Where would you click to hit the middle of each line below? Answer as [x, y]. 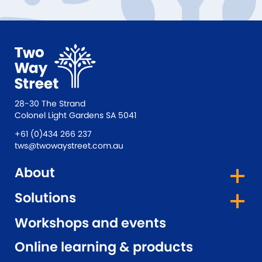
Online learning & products [104, 247]
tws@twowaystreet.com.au [69, 146]
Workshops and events [90, 223]
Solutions [45, 198]
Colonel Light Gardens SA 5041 [75, 115]
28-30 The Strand [50, 104]
